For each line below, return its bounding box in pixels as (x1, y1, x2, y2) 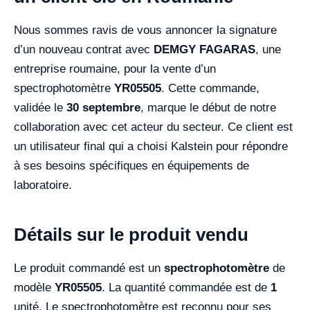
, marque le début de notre (140, 101, 276, 114)
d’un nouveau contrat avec (14, 43, 154, 56)
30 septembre (66, 101, 140, 114)
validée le (14, 101, 66, 114)
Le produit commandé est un (14, 262, 164, 275)
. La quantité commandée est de (102, 281, 271, 294)
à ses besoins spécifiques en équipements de (14, 159, 249, 172)
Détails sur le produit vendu (14, 224, 248, 245)
